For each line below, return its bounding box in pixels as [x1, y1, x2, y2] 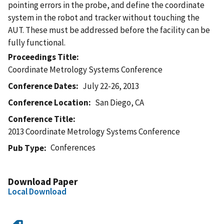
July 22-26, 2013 [82, 80, 139, 91]
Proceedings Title [8, 51, 76, 62]
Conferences [50, 141, 96, 153]
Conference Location [8, 96, 88, 108]
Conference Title [8, 113, 73, 124]
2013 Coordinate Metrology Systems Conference [8, 125, 180, 137]
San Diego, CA [95, 96, 144, 108]
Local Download [8, 185, 66, 197]
